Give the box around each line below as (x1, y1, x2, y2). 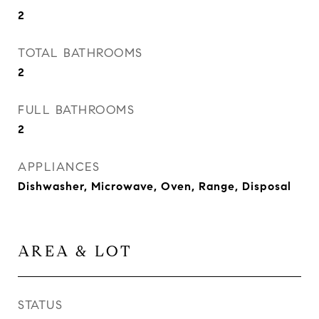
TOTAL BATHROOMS (18, 46, 143, 61)
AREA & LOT (18, 242, 132, 261)
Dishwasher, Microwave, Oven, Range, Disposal (18, 179, 291, 193)
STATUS (18, 298, 63, 313)
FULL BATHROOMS (18, 103, 135, 117)
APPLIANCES (18, 159, 100, 174)
